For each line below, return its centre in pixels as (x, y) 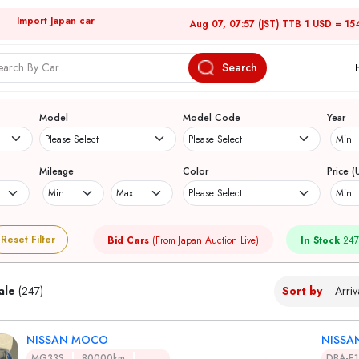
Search (240, 68)
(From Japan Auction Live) (204, 241)
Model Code (212, 117)
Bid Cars (129, 241)
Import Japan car (56, 21)
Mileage (56, 172)
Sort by (302, 291)
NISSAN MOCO (67, 340)
